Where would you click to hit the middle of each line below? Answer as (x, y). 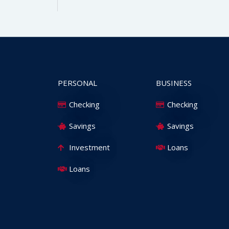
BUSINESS (174, 83)
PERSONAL (77, 83)
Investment (90, 147)
